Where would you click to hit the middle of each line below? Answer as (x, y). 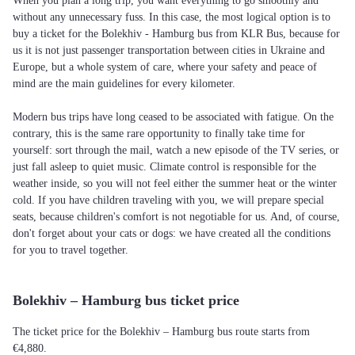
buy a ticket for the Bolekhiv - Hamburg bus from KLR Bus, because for (176, 34)
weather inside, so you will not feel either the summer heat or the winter (175, 183)
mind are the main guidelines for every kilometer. (124, 84)
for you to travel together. (71, 250)
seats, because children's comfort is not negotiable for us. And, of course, (176, 217)
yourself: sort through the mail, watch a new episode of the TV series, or (176, 150)
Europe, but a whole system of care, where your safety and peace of (165, 67)
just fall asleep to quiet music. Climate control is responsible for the (164, 167)
